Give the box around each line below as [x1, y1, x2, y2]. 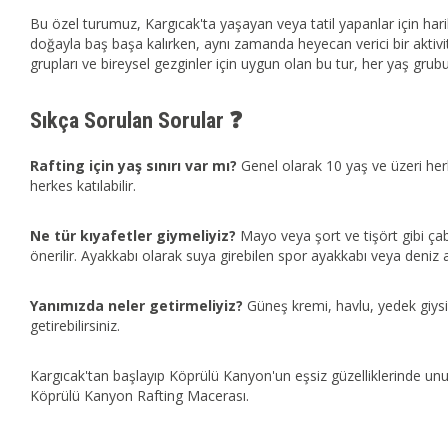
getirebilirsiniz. [30, 315, 120, 335]
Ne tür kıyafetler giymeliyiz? [30, 225, 236, 245]
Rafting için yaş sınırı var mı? [30, 155, 237, 175]
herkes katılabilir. [30, 175, 136, 195]
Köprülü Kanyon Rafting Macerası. [30, 385, 249, 405]
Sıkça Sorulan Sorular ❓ [30, 106, 242, 133]
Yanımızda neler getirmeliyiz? [30, 295, 243, 315]
